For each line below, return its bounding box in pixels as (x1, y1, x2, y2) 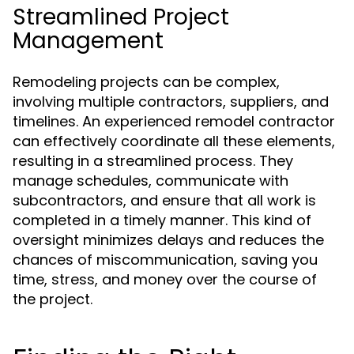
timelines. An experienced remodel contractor (13, 111, 335, 131)
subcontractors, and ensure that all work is (13, 190, 316, 210)
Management (13, 25, 164, 56)
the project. (13, 289, 92, 309)
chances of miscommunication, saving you (13, 250, 318, 269)
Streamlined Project (13, 2, 229, 32)
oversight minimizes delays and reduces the (13, 230, 324, 250)
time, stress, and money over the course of (13, 269, 317, 289)
